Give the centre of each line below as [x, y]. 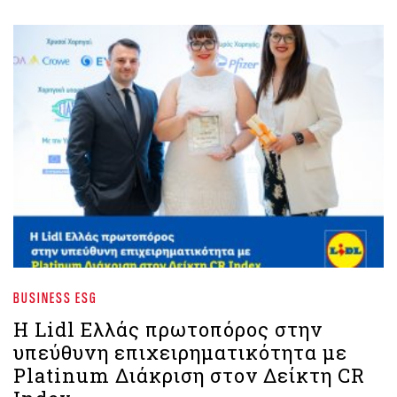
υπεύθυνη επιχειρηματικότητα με [180, 352]
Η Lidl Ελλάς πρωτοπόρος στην [168, 329]
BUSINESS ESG [55, 297]
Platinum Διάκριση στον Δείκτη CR [189, 375]
